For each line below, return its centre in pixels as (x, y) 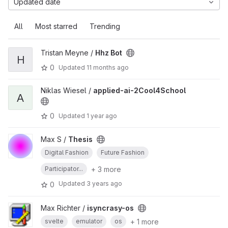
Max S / (54, 139)
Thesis (80, 139)
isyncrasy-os (110, 208)
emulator (89, 221)
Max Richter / (64, 208)
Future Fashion (123, 152)
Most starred (56, 26)
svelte (54, 221)
